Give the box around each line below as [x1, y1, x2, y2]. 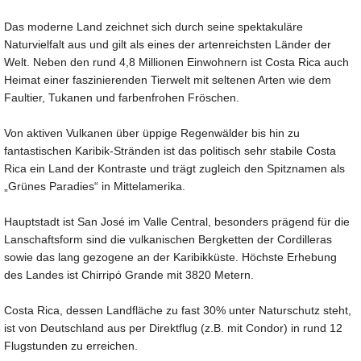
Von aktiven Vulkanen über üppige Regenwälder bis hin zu [4, 127, 300, 140]
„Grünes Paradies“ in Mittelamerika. [4, 180, 185, 193]
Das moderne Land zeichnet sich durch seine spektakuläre [4, 20, 303, 34]
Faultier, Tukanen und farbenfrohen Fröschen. [4, 91, 239, 105]
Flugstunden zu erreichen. [4, 339, 138, 353]
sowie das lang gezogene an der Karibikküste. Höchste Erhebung [4, 251, 337, 264]
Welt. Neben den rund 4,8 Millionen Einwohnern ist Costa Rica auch [4, 56, 349, 69]
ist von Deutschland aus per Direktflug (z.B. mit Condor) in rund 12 [4, 322, 342, 335]
